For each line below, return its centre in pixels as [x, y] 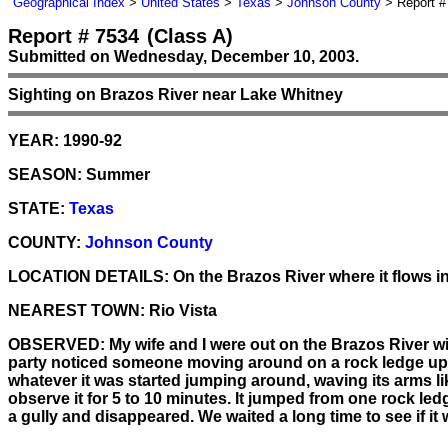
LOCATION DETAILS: [88, 276]
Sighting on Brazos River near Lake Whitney [175, 94]
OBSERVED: [56, 344]
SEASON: [45, 174]
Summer [116, 174]
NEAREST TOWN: [76, 310]
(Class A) [190, 36]
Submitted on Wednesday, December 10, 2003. [183, 56]
